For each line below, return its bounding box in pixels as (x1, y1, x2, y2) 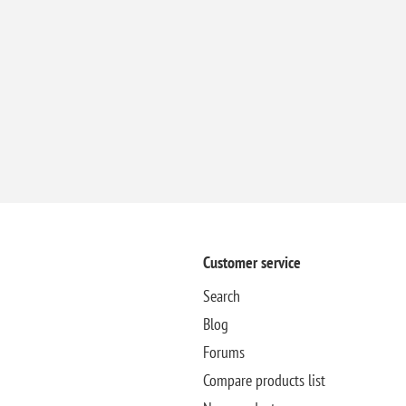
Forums (202, 341, 245, 362)
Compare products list (202, 369, 325, 391)
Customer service (202, 251, 301, 273)
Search (202, 285, 240, 306)
